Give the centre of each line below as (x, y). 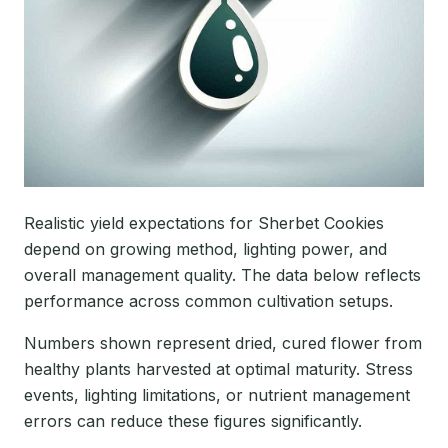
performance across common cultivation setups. (208, 301)
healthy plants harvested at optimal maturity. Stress (218, 369)
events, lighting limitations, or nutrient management (217, 395)
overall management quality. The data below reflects (222, 275)
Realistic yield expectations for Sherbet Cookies (204, 223)
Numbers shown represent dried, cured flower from (223, 343)
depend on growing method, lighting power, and (205, 249)
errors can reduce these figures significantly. (193, 421)
